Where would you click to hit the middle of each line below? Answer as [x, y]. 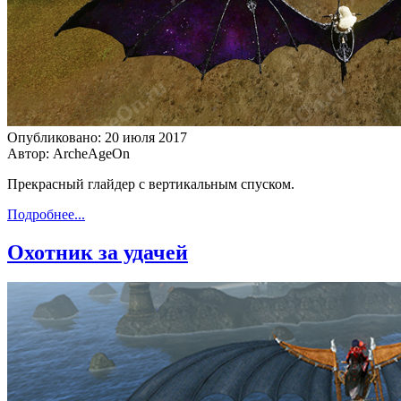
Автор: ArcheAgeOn [68, 153]
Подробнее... [46, 214]
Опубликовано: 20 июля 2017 [97, 137]
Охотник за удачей [98, 252]
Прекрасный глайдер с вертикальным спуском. [151, 183]
